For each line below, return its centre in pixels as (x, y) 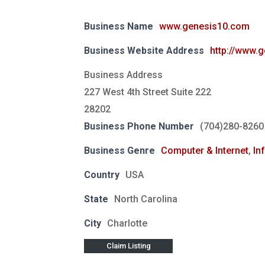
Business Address (123, 75)
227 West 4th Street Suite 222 (148, 92)
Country (102, 174)
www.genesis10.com (204, 26)
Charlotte (127, 223)
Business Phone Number (139, 126)
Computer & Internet (205, 150)
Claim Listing (128, 246)
